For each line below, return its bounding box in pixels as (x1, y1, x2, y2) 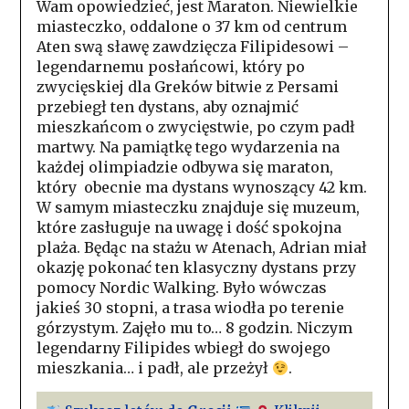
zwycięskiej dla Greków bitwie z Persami (36, 78, 339, 97)
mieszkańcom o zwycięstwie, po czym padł (36, 118, 355, 137)
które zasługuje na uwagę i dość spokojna (36, 218, 341, 237)
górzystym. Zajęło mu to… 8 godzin (36, 319, 289, 338)
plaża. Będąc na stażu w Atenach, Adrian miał (36, 238, 367, 257)
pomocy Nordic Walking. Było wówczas (36, 278, 327, 298)
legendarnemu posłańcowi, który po (36, 58, 305, 77)
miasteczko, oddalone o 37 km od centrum (36, 17, 347, 37)
